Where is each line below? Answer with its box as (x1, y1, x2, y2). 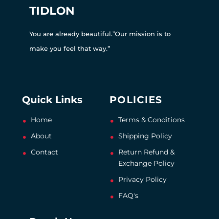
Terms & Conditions (118, 115, 185, 125)
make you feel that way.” (29, 44, 110, 53)
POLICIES (109, 94, 163, 106)
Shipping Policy (118, 131, 172, 141)
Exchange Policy (118, 159, 175, 168)
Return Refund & (118, 148, 175, 157)
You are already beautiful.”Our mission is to (29, 30, 171, 38)
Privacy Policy (118, 175, 167, 184)
